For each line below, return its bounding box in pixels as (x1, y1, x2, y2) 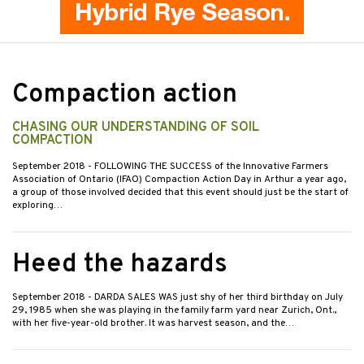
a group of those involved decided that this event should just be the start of (12, 186, 349, 200)
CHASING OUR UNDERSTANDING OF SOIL (12, 119, 259, 136)
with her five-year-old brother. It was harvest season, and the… (12, 317, 294, 331)
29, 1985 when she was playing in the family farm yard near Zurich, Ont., (12, 304, 336, 318)
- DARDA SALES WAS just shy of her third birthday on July (88, 291, 343, 305)
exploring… (12, 199, 63, 213)
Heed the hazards (12, 249, 227, 282)
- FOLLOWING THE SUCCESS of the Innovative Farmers (88, 160, 328, 174)
